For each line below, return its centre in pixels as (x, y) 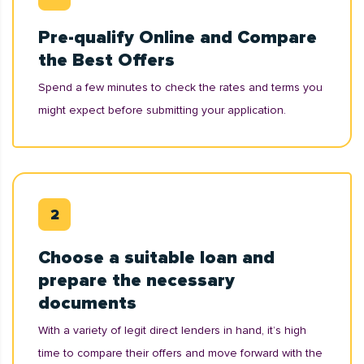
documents (87, 303)
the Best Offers (106, 61)
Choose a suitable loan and (156, 258)
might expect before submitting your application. (162, 110)
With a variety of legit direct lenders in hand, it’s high (172, 330)
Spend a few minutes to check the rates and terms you (180, 87)
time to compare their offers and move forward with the (180, 353)
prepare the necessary (136, 281)
